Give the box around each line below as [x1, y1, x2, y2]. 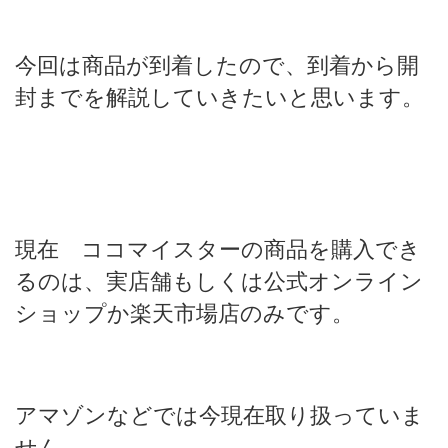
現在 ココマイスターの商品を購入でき [15, 235, 421, 262]
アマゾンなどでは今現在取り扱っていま [15, 401, 424, 428]
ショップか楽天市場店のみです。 [15, 299, 354, 326]
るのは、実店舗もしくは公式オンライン [15, 267, 423, 294]
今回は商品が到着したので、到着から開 [15, 51, 419, 78]
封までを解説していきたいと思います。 [15, 83, 424, 110]
